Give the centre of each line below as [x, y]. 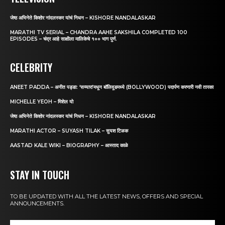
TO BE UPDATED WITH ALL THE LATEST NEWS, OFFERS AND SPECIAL [106, 197]
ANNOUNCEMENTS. [37, 204]
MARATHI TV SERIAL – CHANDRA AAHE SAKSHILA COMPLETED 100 [99, 33]
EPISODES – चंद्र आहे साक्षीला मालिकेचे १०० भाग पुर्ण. [64, 39]
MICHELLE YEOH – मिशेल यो [42, 102]
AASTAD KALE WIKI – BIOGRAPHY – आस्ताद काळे [69, 146]
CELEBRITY [31, 68]
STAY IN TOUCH [40, 175]
